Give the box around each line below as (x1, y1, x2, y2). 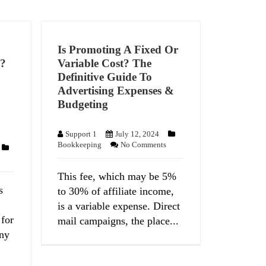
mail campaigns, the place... (58, 214, 179, 227)
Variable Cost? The (58, 57, 152, 70)
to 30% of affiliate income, (58, 185, 175, 197)
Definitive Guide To (58, 71, 153, 84)
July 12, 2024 (115, 129, 160, 138)
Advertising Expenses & (58, 84, 175, 97)
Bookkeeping (58, 140, 102, 149)
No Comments (121, 140, 167, 149)
